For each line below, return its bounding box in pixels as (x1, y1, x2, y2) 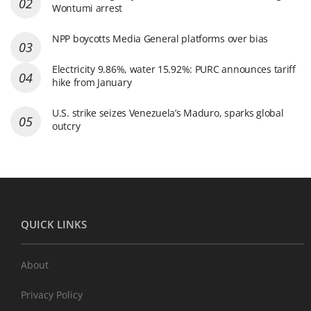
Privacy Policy (21, 288, 83, 302)
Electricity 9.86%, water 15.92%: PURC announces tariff (52, 62, 296, 76)
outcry (52, 119, 81, 133)
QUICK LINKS (21, 217, 87, 231)
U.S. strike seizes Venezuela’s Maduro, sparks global (52, 106, 284, 119)
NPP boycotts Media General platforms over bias (52, 31, 269, 45)
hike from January (52, 75, 132, 89)
